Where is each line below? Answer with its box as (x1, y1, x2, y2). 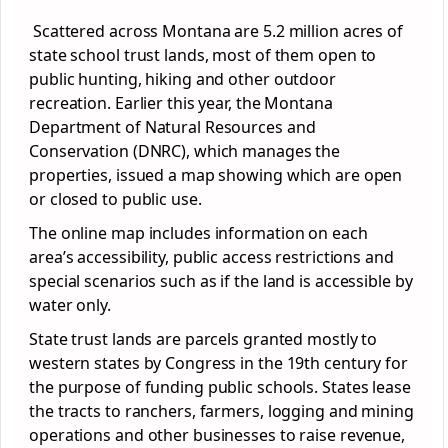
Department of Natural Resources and (29, 116, 316, 138)
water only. (29, 294, 111, 316)
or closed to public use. (29, 188, 202, 210)
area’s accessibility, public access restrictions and (29, 246, 394, 268)
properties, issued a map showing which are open (29, 164, 403, 186)
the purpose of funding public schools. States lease (29, 376, 411, 398)
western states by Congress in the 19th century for (29, 352, 408, 374)
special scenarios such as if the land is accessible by (29, 270, 413, 292)
